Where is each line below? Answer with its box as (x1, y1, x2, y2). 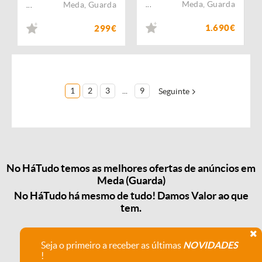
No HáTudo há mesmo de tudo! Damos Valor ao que (13, 189, 249, 202)
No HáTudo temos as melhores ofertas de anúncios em (6, 162, 256, 175)
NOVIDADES (183, 239, 238, 250)
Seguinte (158, 86, 189, 96)
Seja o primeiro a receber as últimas (41, 239, 183, 250)
